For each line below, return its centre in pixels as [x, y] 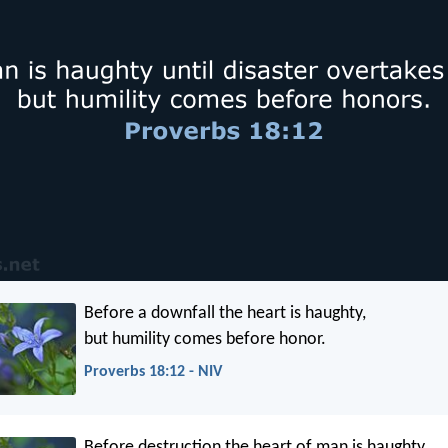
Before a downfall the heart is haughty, [225, 314]
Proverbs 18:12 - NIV [153, 371]
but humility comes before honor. [205, 340]
